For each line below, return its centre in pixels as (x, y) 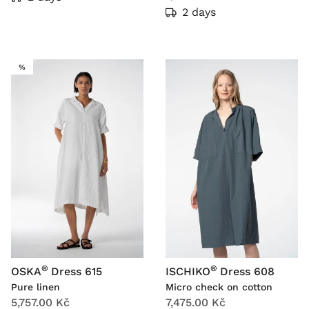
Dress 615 (77, 272)
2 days (199, 12)
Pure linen (36, 287)
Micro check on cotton (219, 287)
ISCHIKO (188, 272)
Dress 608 (247, 272)
